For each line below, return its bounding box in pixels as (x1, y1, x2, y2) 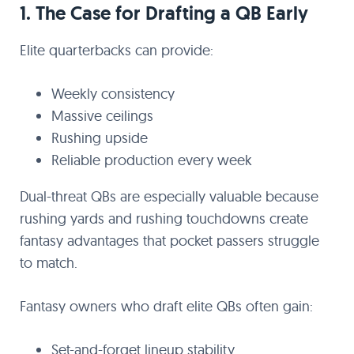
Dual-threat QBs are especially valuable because (20, 187, 318, 205)
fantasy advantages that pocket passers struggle (20, 232, 319, 250)
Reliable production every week (51, 151, 252, 169)
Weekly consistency (51, 85, 175, 103)
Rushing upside (51, 129, 148, 147)
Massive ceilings (51, 107, 153, 125)
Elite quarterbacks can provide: (20, 41, 213, 59)
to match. (20, 254, 77, 272)
